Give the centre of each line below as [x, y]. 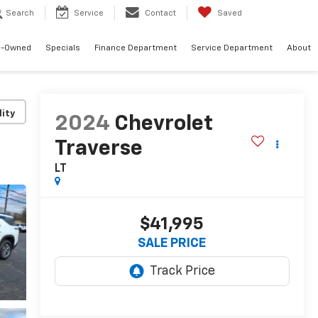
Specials [63, 49]
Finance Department [136, 49]
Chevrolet [163, 125]
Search [20, 13]
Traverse [98, 149]
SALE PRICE [172, 244]
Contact [160, 13]
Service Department [232, 49]
